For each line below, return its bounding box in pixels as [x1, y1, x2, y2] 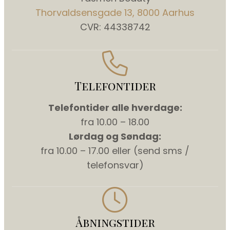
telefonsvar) [86, 158, 144, 171]
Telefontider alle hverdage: [48, 101, 182, 114]
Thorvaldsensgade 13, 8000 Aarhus [35, 6, 195, 19]
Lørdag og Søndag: [69, 129, 161, 143]
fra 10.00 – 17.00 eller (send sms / [41, 144, 189, 157]
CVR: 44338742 [80, 20, 150, 33]
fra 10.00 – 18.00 [81, 115, 149, 128]
